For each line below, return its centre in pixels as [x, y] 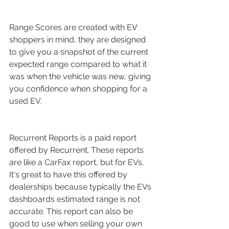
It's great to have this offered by [69, 174]
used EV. [26, 101]
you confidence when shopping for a [79, 88]
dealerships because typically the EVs [81, 187]
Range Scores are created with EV [74, 27]
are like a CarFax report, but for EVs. [77, 162]
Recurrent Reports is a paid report [74, 138]
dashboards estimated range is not [76, 199]
